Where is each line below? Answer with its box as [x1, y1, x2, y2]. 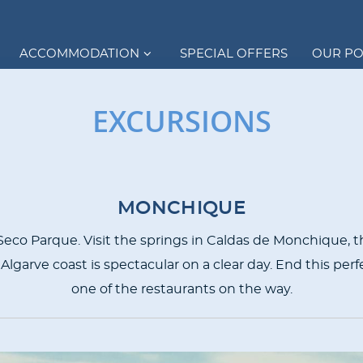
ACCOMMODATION [19, 47, 140, 60]
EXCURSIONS [92, 101, 271, 141]
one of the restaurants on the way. [70, 283, 293, 296]
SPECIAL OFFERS [180, 47, 288, 60]
